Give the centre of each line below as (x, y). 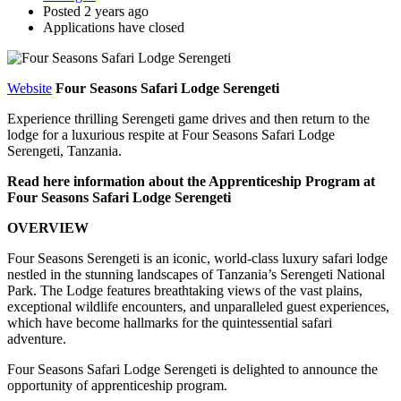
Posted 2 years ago (96, 11)
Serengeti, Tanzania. (64, 150)
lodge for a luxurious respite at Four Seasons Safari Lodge (171, 134)
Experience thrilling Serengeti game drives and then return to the (188, 118)
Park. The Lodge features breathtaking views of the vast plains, (185, 290)
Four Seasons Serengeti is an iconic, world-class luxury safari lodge (197, 258)
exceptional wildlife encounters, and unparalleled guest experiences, (198, 306)
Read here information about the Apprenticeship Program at (191, 181)
